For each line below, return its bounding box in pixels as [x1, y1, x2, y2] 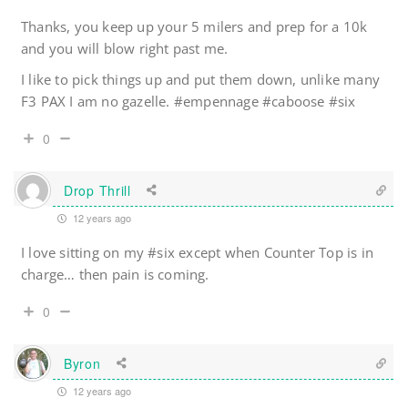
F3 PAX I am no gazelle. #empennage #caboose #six [21, 92, 356, 111]
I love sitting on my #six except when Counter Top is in [21, 243, 374, 262]
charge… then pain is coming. [21, 265, 209, 284]
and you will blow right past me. [21, 39, 229, 58]
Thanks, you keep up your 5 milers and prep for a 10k [21, 17, 368, 36]
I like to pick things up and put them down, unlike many [21, 70, 381, 89]
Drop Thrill [64, 180, 131, 199]
